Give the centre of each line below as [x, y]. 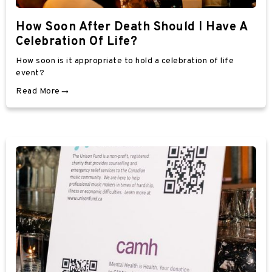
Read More [38, 91]
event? [30, 73]
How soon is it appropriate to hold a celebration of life [125, 61]
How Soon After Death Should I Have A [131, 27]
